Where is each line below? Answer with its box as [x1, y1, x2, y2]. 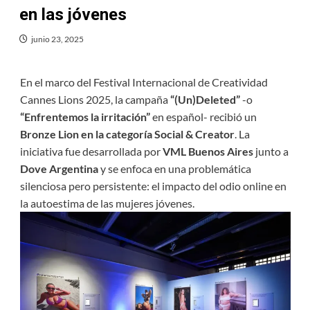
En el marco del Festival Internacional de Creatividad [19, 75, 268, 89]
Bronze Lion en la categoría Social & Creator [19, 127, 235, 140]
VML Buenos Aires [162, 145, 253, 158]
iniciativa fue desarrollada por [19, 145, 163, 158]
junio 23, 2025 [30, 34, 84, 44]
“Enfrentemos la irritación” [19, 110, 150, 123]
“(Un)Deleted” [170, 93, 240, 106]
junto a [253, 145, 289, 158]
